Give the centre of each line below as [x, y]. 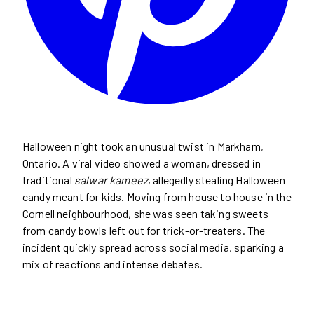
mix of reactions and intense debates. [112, 264]
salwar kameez [111, 179]
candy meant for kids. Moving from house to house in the [157, 196]
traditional [48, 179]
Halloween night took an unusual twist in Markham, [143, 146]
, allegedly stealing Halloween [217, 179]
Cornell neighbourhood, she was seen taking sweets [145, 213]
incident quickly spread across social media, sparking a [153, 247]
